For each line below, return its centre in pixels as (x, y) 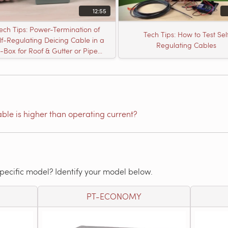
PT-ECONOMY (114, 196)
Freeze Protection (48, 61)
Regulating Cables (186, 45)
